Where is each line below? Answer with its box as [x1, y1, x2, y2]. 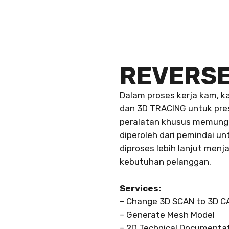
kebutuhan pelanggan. [120, 156, 211, 167]
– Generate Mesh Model [120, 210, 215, 220]
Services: [120, 183, 161, 194]
